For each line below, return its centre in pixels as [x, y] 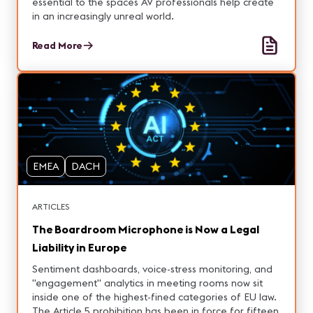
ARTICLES [51, 206]
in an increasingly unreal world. [103, 16]
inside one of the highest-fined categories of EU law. [154, 297]
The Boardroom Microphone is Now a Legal [146, 229]
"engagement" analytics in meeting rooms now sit [147, 283]
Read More [57, 45]
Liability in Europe [79, 247]
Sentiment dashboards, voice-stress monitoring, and [152, 269]
